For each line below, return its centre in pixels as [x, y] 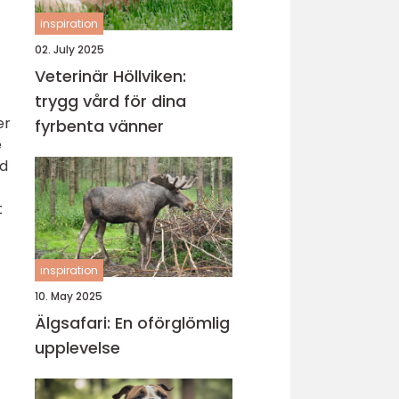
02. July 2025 [69, 49]
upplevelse [77, 348]
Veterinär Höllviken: [110, 76]
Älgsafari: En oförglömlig [132, 323]
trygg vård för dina [110, 101]
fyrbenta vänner [99, 126]
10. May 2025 [69, 296]
